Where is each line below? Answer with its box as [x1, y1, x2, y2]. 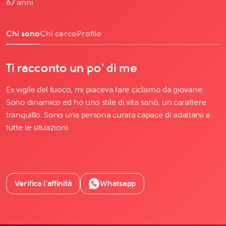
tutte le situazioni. [6, 122, 70, 132]
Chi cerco [40, 28, 77, 38]
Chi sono [6, 28, 40, 38]
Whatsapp [100, 178, 136, 188]
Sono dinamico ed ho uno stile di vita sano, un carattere [6, 97, 207, 107]
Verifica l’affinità [15, 178, 72, 188]
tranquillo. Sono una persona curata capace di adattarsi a [6, 109, 210, 120]
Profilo [77, 28, 101, 38]
